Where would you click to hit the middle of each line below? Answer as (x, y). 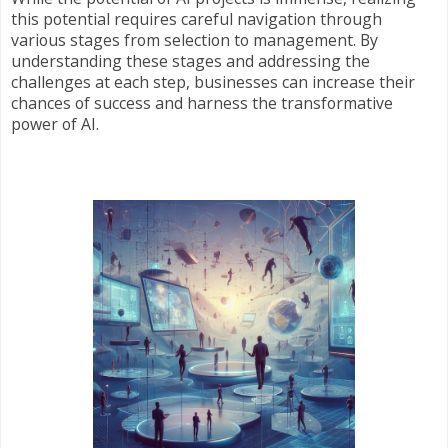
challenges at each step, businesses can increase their (213, 81)
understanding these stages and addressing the (190, 60)
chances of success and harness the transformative (202, 102)
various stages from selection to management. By (194, 39)
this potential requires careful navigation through (196, 18)
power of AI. (55, 123)
